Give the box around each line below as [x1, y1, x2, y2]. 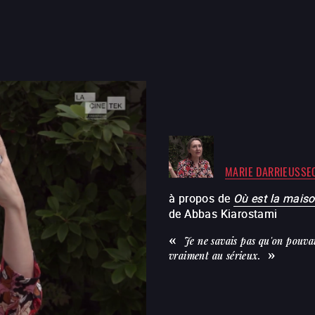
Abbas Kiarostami [184, 205, 278, 221]
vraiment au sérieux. [169, 248, 261, 262]
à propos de [169, 190, 231, 206]
